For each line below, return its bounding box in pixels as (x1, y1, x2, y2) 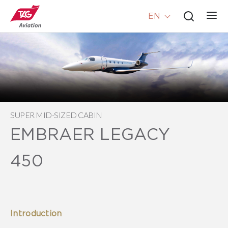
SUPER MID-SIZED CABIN (10, 109, 102, 120)
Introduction (10, 208, 62, 218)
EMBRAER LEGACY (10, 125, 170, 142)
